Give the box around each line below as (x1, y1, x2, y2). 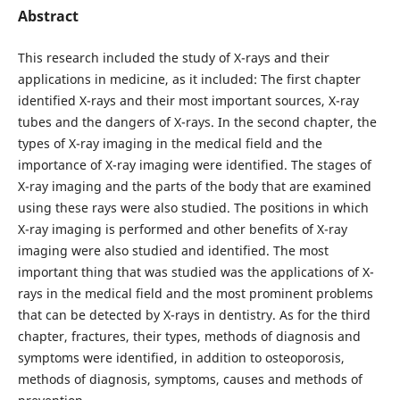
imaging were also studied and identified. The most (17, 241, 329, 259)
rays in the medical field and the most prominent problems (17, 284, 373, 302)
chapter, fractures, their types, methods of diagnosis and (17, 327, 361, 345)
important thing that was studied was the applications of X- (17, 262, 374, 280)
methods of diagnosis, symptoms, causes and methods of (17, 370, 362, 387)
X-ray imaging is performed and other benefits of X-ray (17, 220, 347, 237)
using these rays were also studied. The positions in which (17, 198, 369, 216)
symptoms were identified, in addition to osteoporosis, (17, 348, 345, 366)
